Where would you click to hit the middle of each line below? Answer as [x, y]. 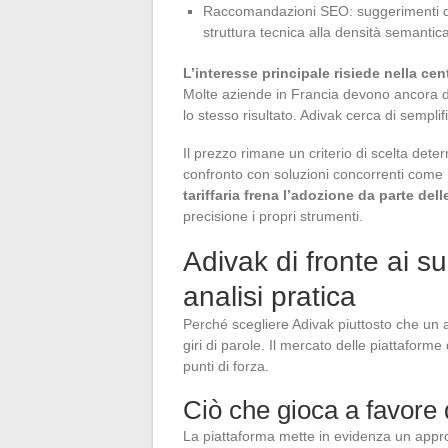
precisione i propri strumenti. [273, 215]
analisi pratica [269, 296]
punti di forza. [226, 365]
